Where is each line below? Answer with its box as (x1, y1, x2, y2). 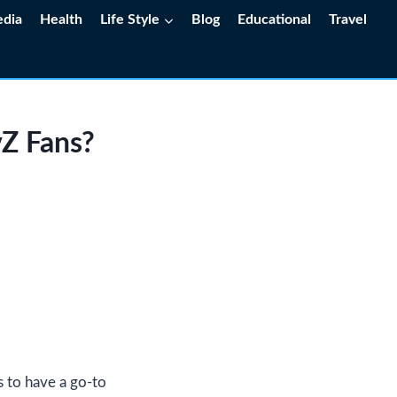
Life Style (100, 12, 160, 27)
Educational (237, 12, 312, 27)
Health (40, 12, 83, 27)
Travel (329, 12, 368, 27)
